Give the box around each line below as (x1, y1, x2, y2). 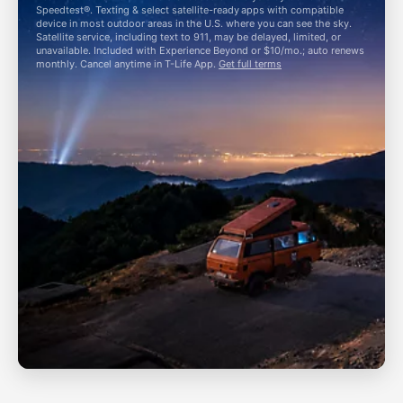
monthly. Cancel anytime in (36, 58, 165, 70)
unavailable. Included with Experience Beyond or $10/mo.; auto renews (36, 44, 364, 57)
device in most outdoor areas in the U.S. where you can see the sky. (36, 17, 352, 30)
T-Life (165, 58, 192, 70)
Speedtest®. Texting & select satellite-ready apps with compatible (36, 4, 344, 16)
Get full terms (219, 58, 282, 70)
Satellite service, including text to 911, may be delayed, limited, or (36, 31, 341, 43)
